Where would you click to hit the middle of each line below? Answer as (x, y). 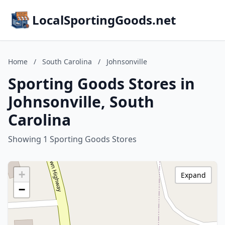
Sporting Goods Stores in (101, 84)
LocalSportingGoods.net (104, 20)
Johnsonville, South (81, 102)
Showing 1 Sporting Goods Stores (72, 139)
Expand (193, 175)
